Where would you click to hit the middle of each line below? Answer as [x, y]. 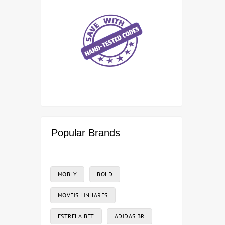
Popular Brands [86, 133]
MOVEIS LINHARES [83, 195]
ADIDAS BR [129, 216]
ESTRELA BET [76, 216]
